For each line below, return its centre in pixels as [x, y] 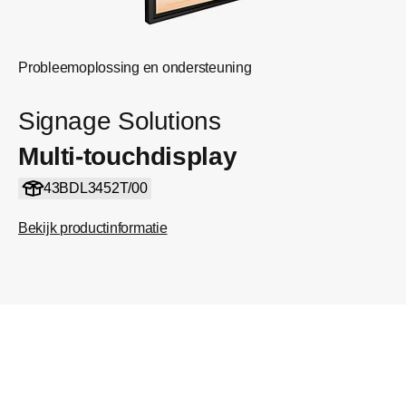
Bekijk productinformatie [93, 228]
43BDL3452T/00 [95, 188]
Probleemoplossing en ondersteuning [135, 68]
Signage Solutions [120, 121]
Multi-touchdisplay [128, 156]
